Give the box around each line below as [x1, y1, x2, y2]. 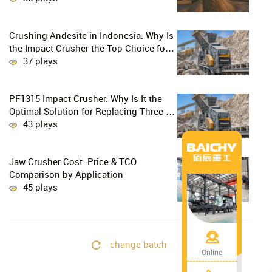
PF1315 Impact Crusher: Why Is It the [9, 95, 163, 105]
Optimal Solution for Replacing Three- [9, 107, 166, 118]
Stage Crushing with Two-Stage [9, 120, 140, 131]
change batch [110, 240, 168, 250]
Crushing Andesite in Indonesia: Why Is [9, 32, 174, 42]
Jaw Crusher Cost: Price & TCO [9, 158, 137, 168]
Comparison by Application [9, 171, 124, 181]
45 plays [23, 183, 58, 194]
